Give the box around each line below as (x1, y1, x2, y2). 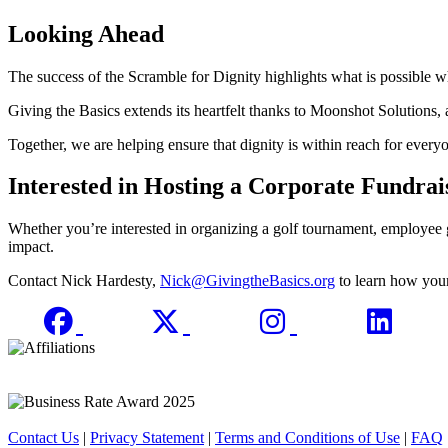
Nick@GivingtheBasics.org (160, 272, 335, 290)
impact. (8, 238, 54, 256)
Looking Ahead (8, 20, 164, 47)
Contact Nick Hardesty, (8, 272, 160, 290)
